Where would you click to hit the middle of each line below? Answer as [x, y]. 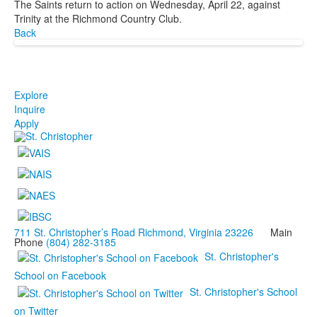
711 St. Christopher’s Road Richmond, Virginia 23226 [134, 232]
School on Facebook [60, 275]
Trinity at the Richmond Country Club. [98, 18]
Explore [31, 94]
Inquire [30, 109]
